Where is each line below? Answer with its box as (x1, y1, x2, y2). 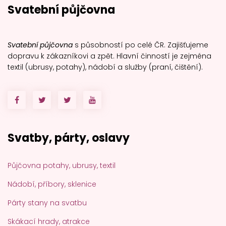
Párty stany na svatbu (8, 197, 87, 208)
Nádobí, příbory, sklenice (8, 179, 96, 189)
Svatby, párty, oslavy (8, 130, 130, 146)
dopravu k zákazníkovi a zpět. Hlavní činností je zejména (8, 50, 211, 61)
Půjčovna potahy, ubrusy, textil (8, 160, 116, 171)
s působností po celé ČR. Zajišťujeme (73, 39, 208, 50)
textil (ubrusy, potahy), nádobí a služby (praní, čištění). (8, 62, 203, 72)
